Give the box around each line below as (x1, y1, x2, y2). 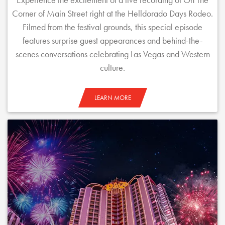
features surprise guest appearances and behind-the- (22, 35, 203, 46)
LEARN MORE (94, 93, 131, 102)
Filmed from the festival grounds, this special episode (23, 21, 202, 33)
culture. (100, 62, 125, 73)
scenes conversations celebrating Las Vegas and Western (15, 48, 210, 60)
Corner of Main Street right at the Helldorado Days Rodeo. (12, 8, 213, 19)
